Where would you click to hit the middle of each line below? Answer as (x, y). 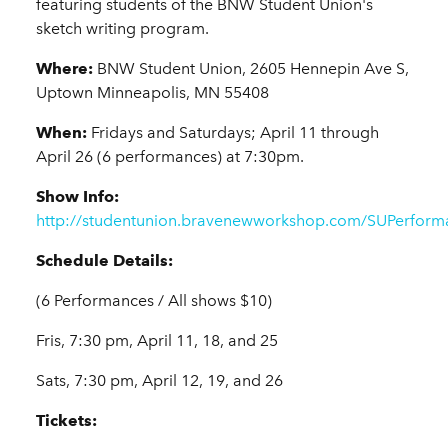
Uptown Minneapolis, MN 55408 (152, 93)
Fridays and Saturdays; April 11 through (233, 133)
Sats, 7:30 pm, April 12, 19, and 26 (159, 381)
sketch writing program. (122, 29)
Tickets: (66, 421)
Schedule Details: (104, 261)
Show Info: (77, 197)
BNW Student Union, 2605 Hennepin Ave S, (251, 69)
